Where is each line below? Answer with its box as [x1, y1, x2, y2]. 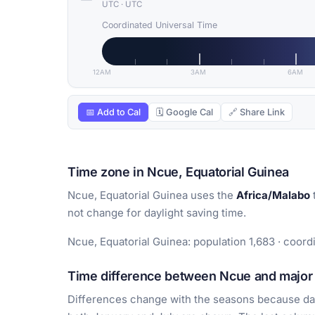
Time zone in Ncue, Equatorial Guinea [67, 165, 290, 180]
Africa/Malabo [236, 188, 310, 202]
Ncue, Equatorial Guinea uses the [67, 188, 236, 202]
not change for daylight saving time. [67, 206, 246, 220]
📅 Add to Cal [86, 107, 141, 118]
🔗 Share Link [229, 107, 285, 118]
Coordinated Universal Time [102, 20, 217, 31]
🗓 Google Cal [156, 107, 213, 118]
